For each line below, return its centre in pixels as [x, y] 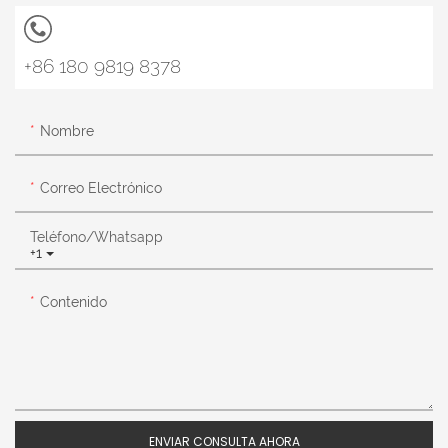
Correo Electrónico [101, 187]
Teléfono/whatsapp [96, 236]
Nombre [67, 130]
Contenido [73, 301]
